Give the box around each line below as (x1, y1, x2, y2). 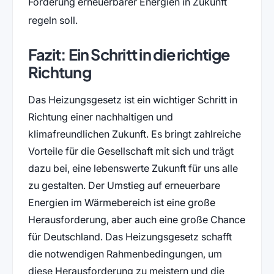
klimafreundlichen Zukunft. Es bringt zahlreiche (28, 127, 241, 140)
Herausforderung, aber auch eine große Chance (28, 213, 245, 226)
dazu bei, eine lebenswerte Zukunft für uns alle (28, 161, 238, 174)
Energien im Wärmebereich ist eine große (28, 196, 215, 209)
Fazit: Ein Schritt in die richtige (28, 44, 230, 64)
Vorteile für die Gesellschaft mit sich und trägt (28, 144, 234, 157)
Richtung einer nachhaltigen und (28, 110, 173, 123)
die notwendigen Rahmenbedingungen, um (28, 247, 222, 260)
